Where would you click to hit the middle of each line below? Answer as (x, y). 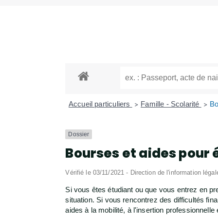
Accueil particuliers (100, 104)
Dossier (79, 135)
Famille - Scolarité (171, 104)
